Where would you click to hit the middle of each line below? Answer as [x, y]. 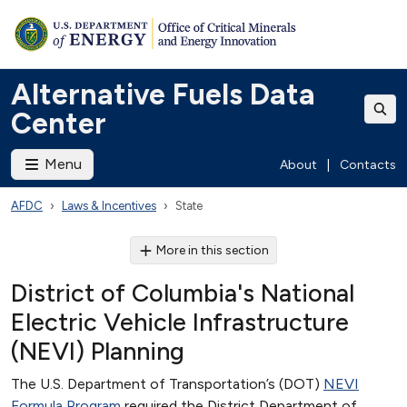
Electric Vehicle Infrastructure [180, 322]
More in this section [213, 250]
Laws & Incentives [109, 206]
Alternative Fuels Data [163, 94]
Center [59, 124]
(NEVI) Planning [98, 351]
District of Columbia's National [183, 293]
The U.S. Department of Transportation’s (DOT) [167, 384]
